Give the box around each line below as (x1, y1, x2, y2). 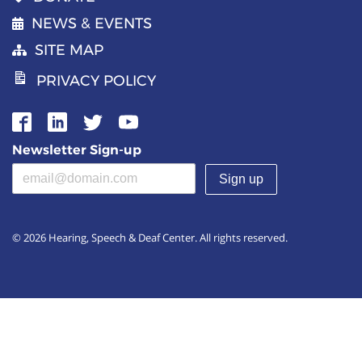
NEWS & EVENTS (32, 15, 152, 32)
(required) (100, 163, 162, 181)
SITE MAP (35, 41, 103, 59)
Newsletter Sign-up (12, 142, 141, 158)
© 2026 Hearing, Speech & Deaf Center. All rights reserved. (12, 229, 288, 245)
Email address (11, 163, 100, 181)
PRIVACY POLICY (36, 72, 156, 90)
